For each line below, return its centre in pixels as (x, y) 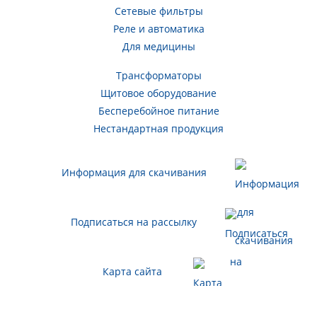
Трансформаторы (158, 76)
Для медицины (158, 47)
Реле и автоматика (158, 29)
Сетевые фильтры (158, 11)
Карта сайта (132, 272)
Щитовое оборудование (158, 93)
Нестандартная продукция (158, 129)
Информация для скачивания (134, 173)
